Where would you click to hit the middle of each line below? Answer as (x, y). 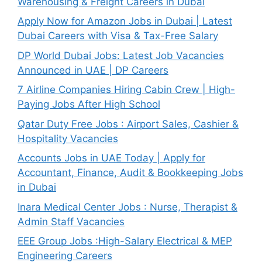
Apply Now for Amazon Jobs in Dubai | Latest (125, 21)
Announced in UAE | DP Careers (93, 70)
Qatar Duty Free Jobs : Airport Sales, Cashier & (128, 124)
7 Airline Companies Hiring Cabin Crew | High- (126, 90)
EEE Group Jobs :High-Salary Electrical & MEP (125, 241)
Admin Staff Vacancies (71, 221)
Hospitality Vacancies (68, 138)
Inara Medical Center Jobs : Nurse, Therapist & (127, 207)
